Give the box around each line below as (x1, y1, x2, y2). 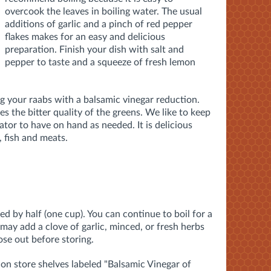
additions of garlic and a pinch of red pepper (5, 19, 192, 29)
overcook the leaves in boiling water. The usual (5, 6, 202, 16)
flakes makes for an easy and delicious (5, 31, 165, 42)
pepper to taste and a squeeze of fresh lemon (5, 57, 195, 67)
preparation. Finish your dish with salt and (5, 44, 184, 54)
